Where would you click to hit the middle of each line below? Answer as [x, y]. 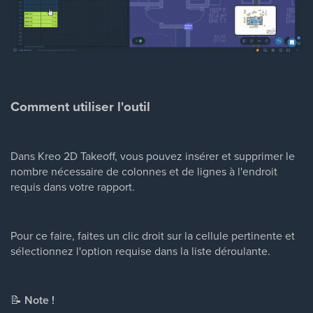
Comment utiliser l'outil [80, 107]
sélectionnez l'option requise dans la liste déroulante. [140, 251]
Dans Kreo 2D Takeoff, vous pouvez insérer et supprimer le [153, 156]
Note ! [39, 300]
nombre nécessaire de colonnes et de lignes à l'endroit [144, 172]
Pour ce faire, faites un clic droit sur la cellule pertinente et [153, 236]
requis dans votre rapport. [73, 187]
